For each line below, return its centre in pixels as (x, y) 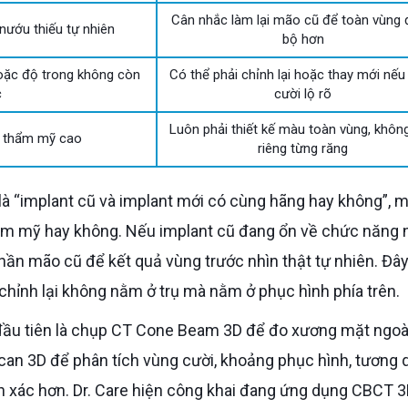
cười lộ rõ (303, 93)
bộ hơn (303, 39)
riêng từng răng (303, 148)
